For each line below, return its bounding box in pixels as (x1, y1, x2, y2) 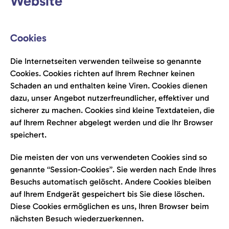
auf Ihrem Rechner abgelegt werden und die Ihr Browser (10, 118, 213, 127)
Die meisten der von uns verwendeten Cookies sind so (10, 152, 207, 162)
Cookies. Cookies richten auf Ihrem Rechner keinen (10, 68, 195, 78)
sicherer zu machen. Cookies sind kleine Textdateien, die (10, 105, 215, 115)
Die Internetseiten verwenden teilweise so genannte (10, 56, 201, 66)
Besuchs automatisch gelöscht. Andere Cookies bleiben (10, 177, 211, 187)
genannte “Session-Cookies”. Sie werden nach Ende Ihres (10, 165, 216, 174)
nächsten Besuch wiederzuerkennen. (10, 214, 144, 223)
